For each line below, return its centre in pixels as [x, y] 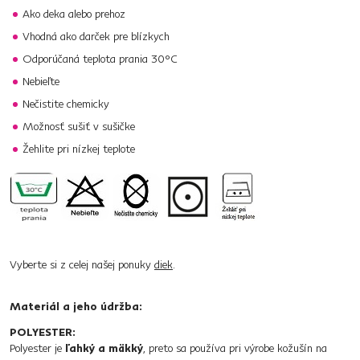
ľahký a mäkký [104, 348]
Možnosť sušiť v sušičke [79, 126]
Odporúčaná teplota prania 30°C [100, 59]
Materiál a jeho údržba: [76, 306]
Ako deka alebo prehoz [74, 14]
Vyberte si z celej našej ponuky [82, 264]
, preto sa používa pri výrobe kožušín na [235, 348]
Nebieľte [41, 81]
